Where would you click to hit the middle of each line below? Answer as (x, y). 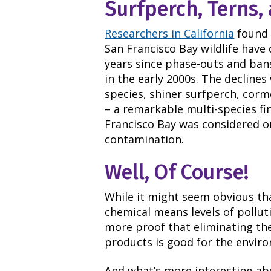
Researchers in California (170, 33)
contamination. (145, 139)
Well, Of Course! (177, 172)
